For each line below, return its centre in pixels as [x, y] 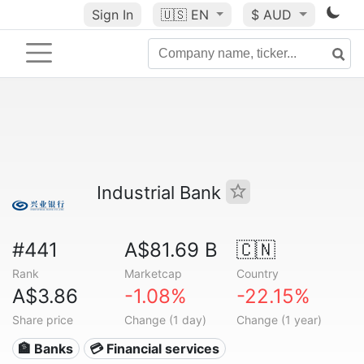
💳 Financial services [155, 349]
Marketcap [153, 273]
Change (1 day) [165, 320]
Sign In [112, 15]
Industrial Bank [161, 193]
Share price [43, 320]
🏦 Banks [46, 349]
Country [257, 273]
